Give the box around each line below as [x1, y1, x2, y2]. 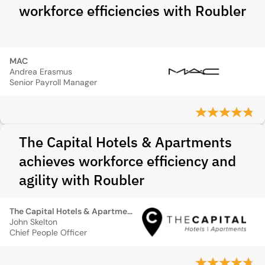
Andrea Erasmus [9, 66, 72, 77]
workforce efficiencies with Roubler [19, 1, 246, 20]
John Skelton [9, 216, 57, 227]
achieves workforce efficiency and [19, 151, 236, 170]
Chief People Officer [9, 227, 87, 238]
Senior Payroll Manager [9, 77, 97, 88]
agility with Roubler [19, 170, 144, 189]
